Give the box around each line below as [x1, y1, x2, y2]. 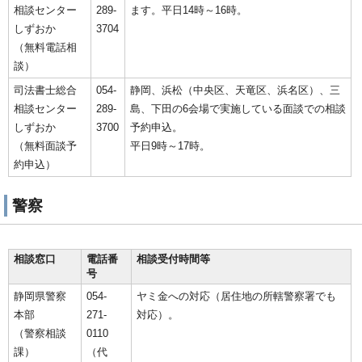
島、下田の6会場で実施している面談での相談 [130, 103, 346, 116]
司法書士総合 [14, 84, 77, 97]
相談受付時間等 [137, 253, 210, 266]
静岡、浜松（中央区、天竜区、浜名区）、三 [130, 84, 340, 97]
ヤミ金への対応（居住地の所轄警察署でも [137, 290, 336, 303]
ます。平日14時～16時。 [130, 4, 247, 17]
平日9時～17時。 [130, 140, 210, 153]
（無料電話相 [14, 41, 77, 54]
